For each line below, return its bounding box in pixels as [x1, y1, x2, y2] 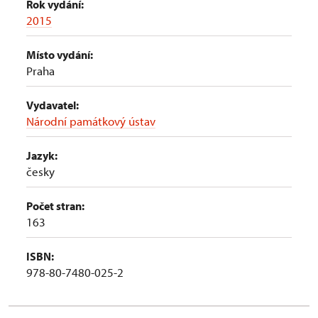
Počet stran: [26, 199, 84, 213]
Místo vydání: [26, 48, 93, 62]
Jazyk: [26, 148, 57, 163]
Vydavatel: [26, 98, 79, 112]
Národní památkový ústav [26, 114, 155, 128]
